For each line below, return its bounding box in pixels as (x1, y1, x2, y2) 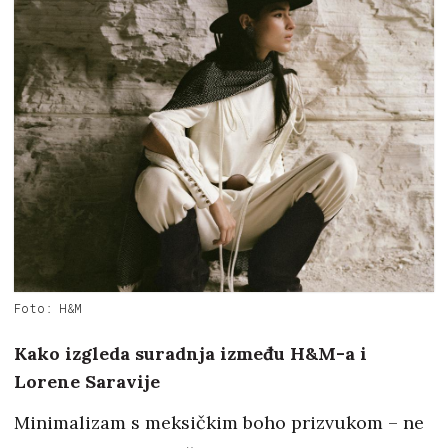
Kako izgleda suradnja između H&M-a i (14, 341, 367, 365)
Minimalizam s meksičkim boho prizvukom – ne (14, 410, 424, 434)
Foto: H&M (14, 299, 82, 316)
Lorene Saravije (14, 369, 160, 393)
